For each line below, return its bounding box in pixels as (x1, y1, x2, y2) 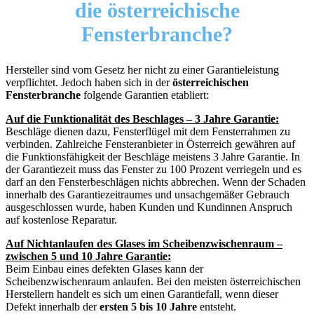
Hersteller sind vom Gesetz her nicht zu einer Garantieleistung (6, 64, 279, 76)
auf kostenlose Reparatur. (6, 214, 117, 226)
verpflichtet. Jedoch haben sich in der (6, 76, 172, 89)
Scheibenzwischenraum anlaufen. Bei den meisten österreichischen (6, 275, 301, 288)
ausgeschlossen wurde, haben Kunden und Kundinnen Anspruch (6, 201, 292, 214)
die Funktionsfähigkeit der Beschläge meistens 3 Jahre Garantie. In (6, 151, 300, 163)
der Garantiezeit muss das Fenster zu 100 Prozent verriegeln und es (6, 163, 301, 176)
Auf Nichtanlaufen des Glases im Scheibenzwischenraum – (6, 238, 282, 250)
